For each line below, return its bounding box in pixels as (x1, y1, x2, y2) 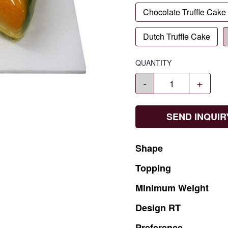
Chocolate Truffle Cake (143, 6, 226, 18)
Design (135, 201, 168, 214)
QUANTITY (135, 58, 172, 68)
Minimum (135, 181, 178, 194)
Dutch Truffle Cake (143, 31, 210, 42)
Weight (178, 181, 209, 194)
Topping (135, 161, 171, 175)
